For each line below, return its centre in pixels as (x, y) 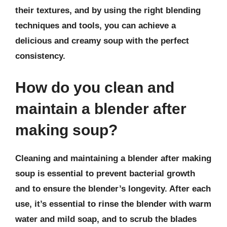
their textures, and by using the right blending (108, 10)
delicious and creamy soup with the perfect (102, 41)
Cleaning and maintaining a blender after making (113, 158)
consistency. (40, 56)
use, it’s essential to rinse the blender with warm (113, 204)
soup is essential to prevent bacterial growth (105, 173)
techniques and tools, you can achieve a (96, 26)
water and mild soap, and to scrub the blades (106, 219)
